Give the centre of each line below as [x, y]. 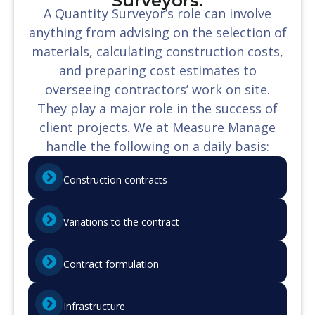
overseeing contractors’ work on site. [157, 89]
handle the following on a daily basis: [157, 146]
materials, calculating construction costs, [157, 51]
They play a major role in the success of [157, 108]
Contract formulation [111, 264]
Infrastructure [94, 307]
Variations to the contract [121, 222]
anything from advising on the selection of [157, 32]
